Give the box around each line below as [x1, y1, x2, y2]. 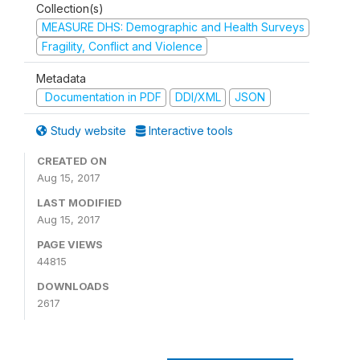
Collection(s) [36, 2, 104, 15]
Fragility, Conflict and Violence [41, 39, 202, 53]
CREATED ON [37, 153, 107, 167]
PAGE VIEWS [37, 237, 103, 251]
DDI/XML [174, 90, 221, 104]
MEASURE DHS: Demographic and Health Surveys [41, 20, 305, 34]
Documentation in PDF [41, 90, 162, 104]
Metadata [36, 72, 86, 85]
